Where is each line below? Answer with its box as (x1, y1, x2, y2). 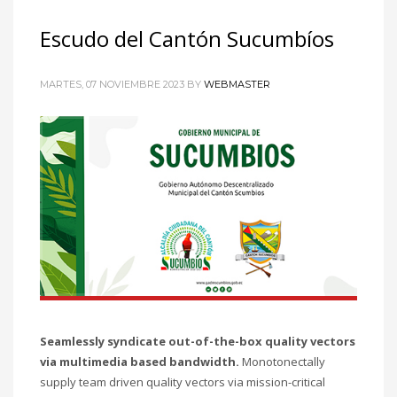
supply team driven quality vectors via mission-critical (40, 373, 325, 390)
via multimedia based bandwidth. (40, 353, 239, 370)
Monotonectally (239, 353, 325, 370)
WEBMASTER (204, 78, 270, 91)
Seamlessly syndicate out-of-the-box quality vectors (40, 332, 355, 349)
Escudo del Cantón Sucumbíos (40, 24, 334, 54)
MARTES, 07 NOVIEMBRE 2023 (40, 78, 184, 91)
